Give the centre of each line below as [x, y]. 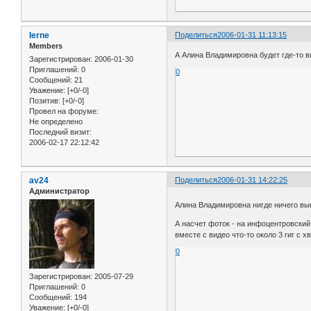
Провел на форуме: [64, 111]
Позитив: [45, 101]
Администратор [59, 191]
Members [46, 45]
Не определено [56, 122]
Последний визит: [60, 132]
